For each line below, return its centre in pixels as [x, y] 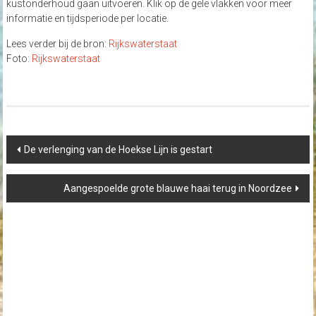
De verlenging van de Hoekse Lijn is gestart [118, 150]
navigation [29, 154]
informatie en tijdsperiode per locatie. [87, 18]
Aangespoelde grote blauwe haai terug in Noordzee [178, 188]
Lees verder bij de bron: [57, 44]
